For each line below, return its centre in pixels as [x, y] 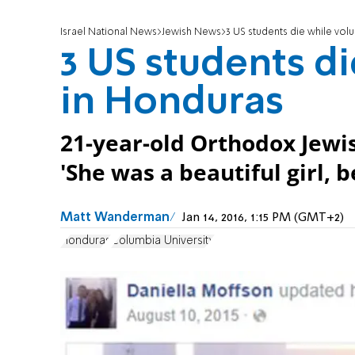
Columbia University [163, 240]
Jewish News [191, 32]
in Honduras [172, 103]
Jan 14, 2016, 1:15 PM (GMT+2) [263, 218]
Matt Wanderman [115, 218]
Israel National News [109, 32]
